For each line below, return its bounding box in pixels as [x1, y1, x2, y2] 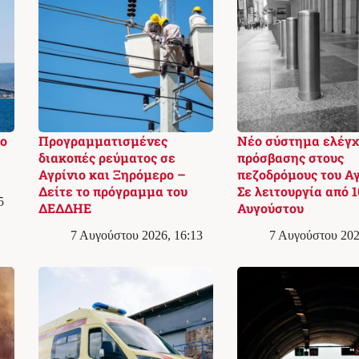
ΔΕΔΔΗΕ [38, 199, 91, 216]
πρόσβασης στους [236, 148, 344, 166]
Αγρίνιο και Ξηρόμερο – [38, 165, 186, 183]
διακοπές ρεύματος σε [38, 148, 175, 166]
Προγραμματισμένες [38, 131, 167, 149]
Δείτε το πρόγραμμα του [38, 182, 188, 200]
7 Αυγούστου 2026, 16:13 [70, 228, 203, 242]
